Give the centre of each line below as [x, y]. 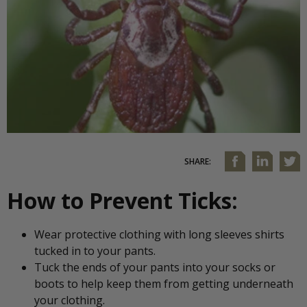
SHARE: [198, 161]
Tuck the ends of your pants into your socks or [155, 268]
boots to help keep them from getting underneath [164, 284]
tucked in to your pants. [95, 251]
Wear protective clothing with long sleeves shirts [159, 235]
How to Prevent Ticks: [122, 200]
